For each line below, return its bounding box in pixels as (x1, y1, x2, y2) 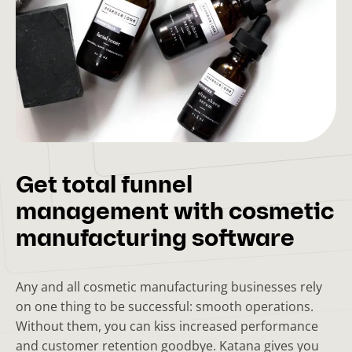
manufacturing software (16, 228, 295, 252)
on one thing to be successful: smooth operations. (16, 298, 313, 315)
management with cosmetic (16, 201, 334, 225)
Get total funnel (16, 174, 192, 199)
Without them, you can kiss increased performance (16, 317, 318, 335)
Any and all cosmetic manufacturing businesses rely (16, 278, 322, 295)
